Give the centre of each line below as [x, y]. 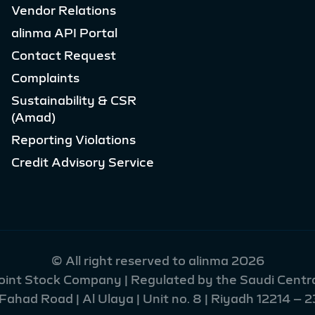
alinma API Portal [65, 33]
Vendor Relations [64, 11]
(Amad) [34, 117]
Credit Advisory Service [83, 162]
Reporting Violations [74, 140]
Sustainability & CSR [74, 101]
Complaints [46, 78]
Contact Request [64, 56]
